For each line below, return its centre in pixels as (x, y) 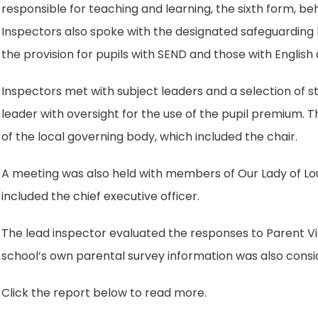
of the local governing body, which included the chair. (150, 137)
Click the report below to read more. (104, 293)
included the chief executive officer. (101, 196)
